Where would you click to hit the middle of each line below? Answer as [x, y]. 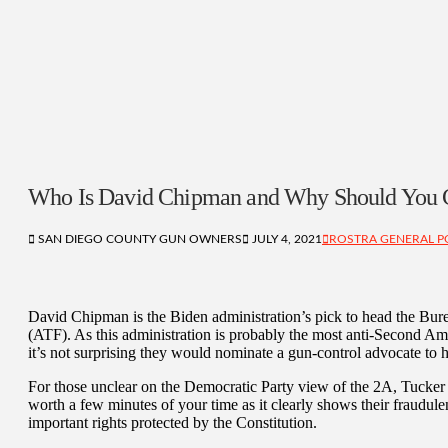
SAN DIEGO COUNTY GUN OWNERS [138, 238]
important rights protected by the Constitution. [172, 422]
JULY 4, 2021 [285, 238]
